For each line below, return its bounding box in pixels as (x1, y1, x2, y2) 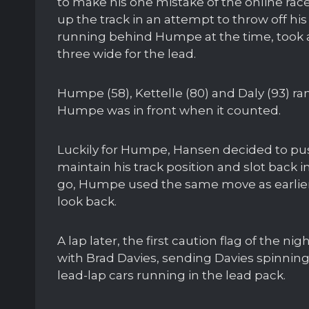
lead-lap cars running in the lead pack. (57, 268, 286, 283)
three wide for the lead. (57, 47, 196, 61)
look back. (57, 195, 117, 209)
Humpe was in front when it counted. (57, 103, 281, 118)
